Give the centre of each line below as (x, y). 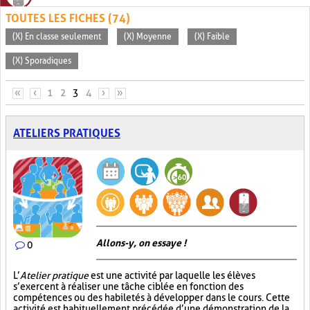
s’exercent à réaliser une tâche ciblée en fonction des (128, 286)
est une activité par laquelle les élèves (172, 275)
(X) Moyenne (148, 37)
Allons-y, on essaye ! (141, 243)
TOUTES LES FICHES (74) (68, 18)
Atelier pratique (54, 275)
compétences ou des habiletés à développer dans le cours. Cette (152, 298)
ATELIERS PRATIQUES (67, 133)
